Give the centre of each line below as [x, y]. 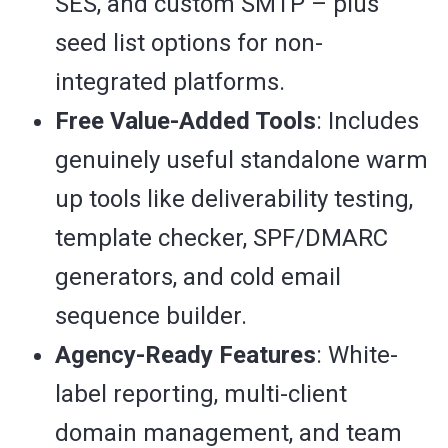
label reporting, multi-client [201, 394]
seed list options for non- [189, 43]
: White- [357, 355]
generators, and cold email [198, 277]
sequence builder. [151, 316]
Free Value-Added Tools [185, 121]
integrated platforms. [170, 82]
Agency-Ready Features [185, 355]
